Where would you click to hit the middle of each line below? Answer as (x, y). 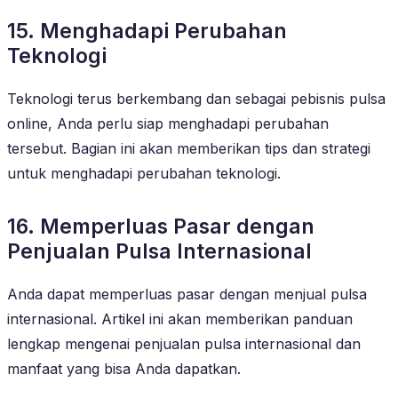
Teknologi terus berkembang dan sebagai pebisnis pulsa (196, 98)
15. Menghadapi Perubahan (147, 31)
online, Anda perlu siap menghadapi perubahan (168, 123)
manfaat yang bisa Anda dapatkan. (124, 368)
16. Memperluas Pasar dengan (161, 226)
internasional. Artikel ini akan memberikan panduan (180, 318)
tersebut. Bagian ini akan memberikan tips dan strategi (189, 148)
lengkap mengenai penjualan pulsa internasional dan (184, 343)
